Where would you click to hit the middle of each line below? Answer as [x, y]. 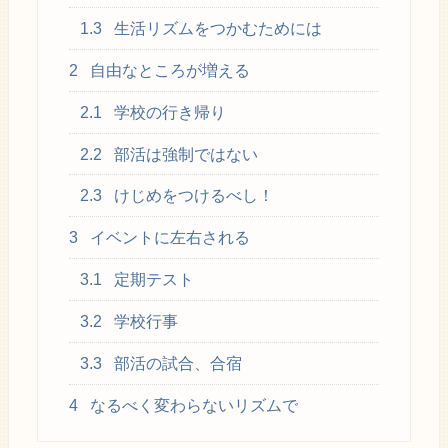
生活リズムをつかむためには [216, 28]
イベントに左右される [167, 238]
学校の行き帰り [168, 112]
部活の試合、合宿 [176, 364]
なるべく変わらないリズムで [191, 406]
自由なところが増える [167, 70]
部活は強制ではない [184, 154]
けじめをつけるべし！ [192, 196]
